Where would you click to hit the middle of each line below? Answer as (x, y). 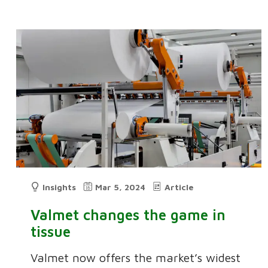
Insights (60, 187)
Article (179, 187)
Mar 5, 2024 (121, 187)
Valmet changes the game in (128, 214)
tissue (51, 231)
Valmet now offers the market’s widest (136, 257)
